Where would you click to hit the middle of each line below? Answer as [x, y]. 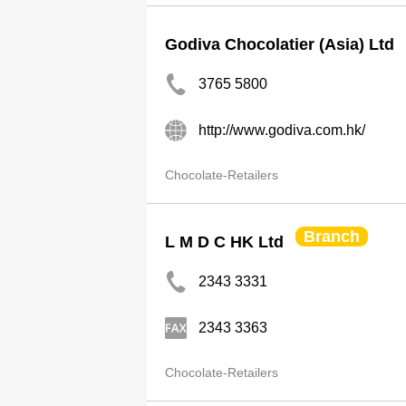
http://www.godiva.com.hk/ [282, 130]
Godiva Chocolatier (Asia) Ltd [280, 44]
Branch [332, 237]
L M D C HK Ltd [224, 242]
